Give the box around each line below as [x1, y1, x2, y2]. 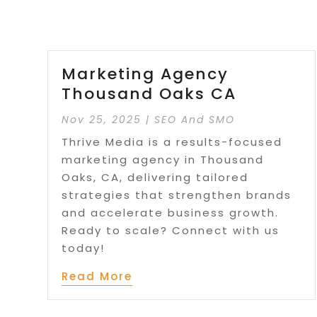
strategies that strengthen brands [62, 188, 292, 203]
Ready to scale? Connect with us [62, 223, 280, 238]
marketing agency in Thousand [62, 152, 265, 168]
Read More [62, 269, 133, 284]
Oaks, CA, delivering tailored [62, 170, 249, 185]
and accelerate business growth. [62, 205, 279, 221]
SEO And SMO [154, 113, 236, 127]
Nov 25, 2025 [62, 113, 142, 127]
